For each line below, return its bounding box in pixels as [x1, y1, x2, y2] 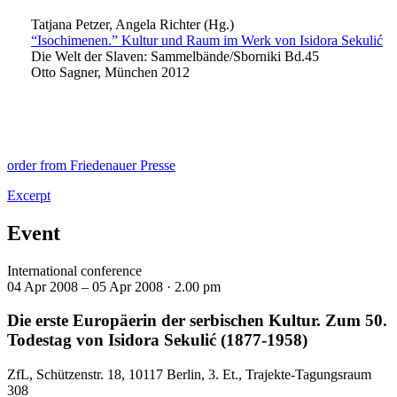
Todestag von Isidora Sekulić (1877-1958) [7, 331, 307, 350]
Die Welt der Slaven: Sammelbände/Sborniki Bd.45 [31, 48, 319, 64]
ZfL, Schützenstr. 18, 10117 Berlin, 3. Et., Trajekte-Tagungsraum [7, 367, 371, 383]
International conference [7, 262, 142, 278]
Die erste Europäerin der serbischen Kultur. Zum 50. [7, 311, 387, 331]
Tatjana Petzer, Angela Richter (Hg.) [31, 16, 234, 32]
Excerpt [7, 187, 51, 203]
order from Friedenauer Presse [7, 157, 175, 173]
